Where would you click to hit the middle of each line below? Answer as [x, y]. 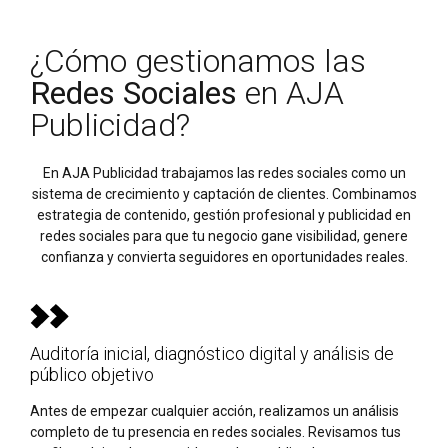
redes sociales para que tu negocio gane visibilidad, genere [224, 236]
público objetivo [92, 375]
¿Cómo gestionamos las [198, 60]
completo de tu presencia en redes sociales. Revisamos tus [215, 432]
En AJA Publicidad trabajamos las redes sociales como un [224, 173]
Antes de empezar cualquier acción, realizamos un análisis [214, 411]
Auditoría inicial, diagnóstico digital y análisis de [212, 354]
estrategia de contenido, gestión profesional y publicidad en [224, 215]
